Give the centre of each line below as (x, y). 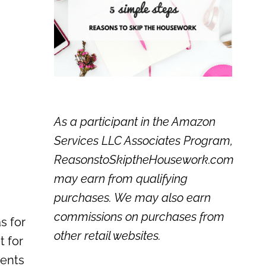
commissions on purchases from (139, 216)
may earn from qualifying (121, 178)
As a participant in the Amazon (135, 121)
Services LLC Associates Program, (143, 140)
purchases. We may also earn (132, 197)
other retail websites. (107, 235)
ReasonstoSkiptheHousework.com (144, 159)
